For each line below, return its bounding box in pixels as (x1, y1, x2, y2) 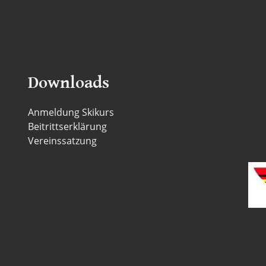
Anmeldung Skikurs (28, 105, 115, 119)
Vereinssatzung (28, 134, 97, 147)
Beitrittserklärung (28, 119, 107, 133)
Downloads (28, 72, 110, 93)
